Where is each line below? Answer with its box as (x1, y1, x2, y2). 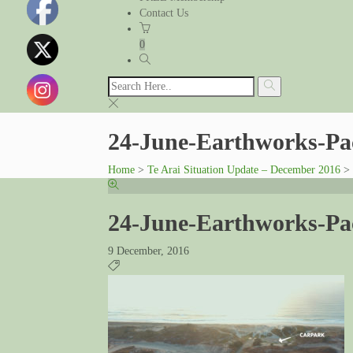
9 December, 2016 (108, 245, 189, 257)
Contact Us (139, 7, 188, 19)
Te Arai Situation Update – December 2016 (147, 164, 340, 176)
